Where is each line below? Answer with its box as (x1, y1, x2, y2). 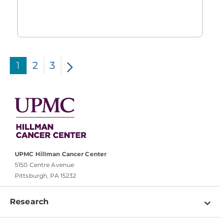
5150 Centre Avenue (15, 161, 75, 169)
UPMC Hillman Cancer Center (15, 150, 107, 158)
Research (10, 197, 49, 207)
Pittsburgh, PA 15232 (15, 172, 77, 180)
